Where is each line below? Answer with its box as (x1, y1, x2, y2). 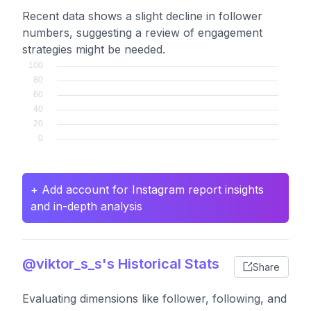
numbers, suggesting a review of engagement (22, 26, 262, 40)
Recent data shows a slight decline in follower (22, 9, 262, 23)
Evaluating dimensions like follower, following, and (22, 292, 287, 305)
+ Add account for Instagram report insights (31, 183, 264, 196)
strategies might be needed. (22, 42, 165, 56)
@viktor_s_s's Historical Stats (22, 255, 219, 272)
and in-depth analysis (31, 199, 142, 213)
